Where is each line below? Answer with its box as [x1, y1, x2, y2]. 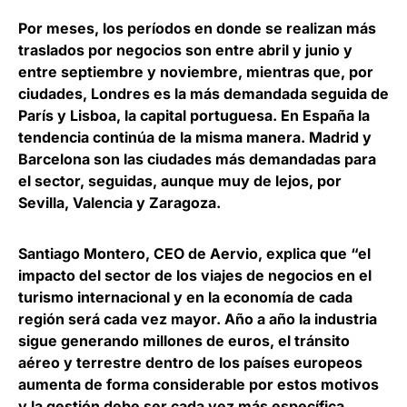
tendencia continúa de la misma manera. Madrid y [18, 127, 372, 146]
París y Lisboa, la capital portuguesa [18, 105, 273, 124]
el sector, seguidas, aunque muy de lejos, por [18, 171, 342, 190]
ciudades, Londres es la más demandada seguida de [18, 84, 389, 103]
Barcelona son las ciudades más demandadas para [18, 149, 376, 168]
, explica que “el [258, 243, 371, 263]
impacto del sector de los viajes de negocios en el [18, 265, 372, 284]
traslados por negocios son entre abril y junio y [18, 40, 352, 59]
